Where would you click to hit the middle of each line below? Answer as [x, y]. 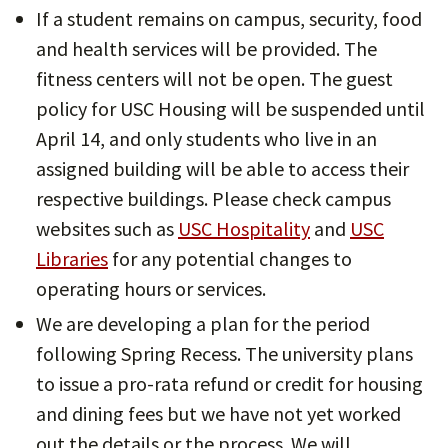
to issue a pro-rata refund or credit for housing [229, 383]
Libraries [72, 258]
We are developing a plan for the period [203, 323]
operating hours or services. [151, 288]
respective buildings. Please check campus [213, 198]
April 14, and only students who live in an [206, 138]
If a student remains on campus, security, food [229, 18]
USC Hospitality [244, 228]
